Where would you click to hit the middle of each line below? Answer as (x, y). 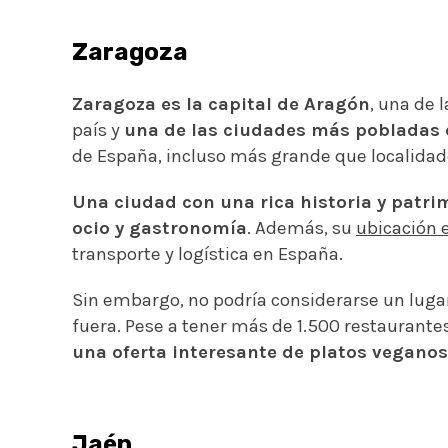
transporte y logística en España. (207, 253)
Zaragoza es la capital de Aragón (221, 103)
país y (98, 129)
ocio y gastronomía (159, 227)
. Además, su (301, 227)
